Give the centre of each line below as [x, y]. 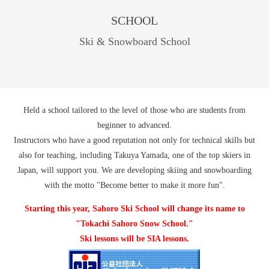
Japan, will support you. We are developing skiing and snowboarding [134, 170]
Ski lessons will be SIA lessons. [134, 239]
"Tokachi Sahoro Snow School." [134, 224]
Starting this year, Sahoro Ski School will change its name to [134, 209]
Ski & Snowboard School [134, 41]
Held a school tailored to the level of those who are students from [134, 110]
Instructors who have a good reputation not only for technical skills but [134, 140]
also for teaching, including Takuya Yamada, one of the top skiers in [134, 155]
